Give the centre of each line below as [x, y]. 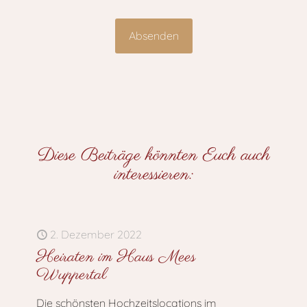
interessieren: [153, 175]
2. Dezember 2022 [96, 234]
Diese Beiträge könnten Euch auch [153, 156]
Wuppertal [72, 275]
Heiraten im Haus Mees [116, 257]
